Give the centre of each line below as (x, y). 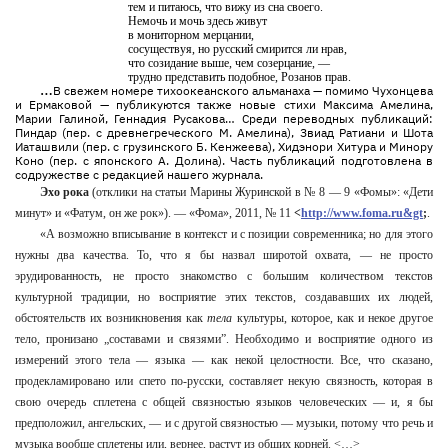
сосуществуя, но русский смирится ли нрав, (238, 49)
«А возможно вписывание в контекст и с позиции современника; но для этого (236, 234)
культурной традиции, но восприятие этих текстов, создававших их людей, (224, 297)
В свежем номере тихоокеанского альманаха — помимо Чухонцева (242, 90)
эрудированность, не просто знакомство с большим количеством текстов (224, 276)
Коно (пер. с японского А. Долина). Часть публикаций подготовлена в (224, 160)
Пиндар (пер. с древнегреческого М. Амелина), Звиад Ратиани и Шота (224, 132)
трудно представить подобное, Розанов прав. (240, 77)
